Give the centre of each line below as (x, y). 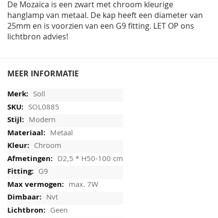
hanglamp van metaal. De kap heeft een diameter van (105, 15)
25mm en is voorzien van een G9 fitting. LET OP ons (101, 26)
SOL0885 (44, 106)
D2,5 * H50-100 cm (90, 158)
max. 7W (83, 184)
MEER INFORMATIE (43, 74)
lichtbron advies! (38, 37)
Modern (42, 119)
